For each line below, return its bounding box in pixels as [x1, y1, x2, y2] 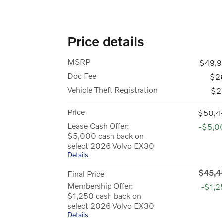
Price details [67, 33, 144, 49]
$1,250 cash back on [67, 190, 141, 200]
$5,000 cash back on [67, 130, 144, 140]
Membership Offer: [67, 180, 133, 190]
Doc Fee [67, 70, 96, 80]
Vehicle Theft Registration [67, 84, 158, 94]
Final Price [67, 168, 104, 178]
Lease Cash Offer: [67, 120, 129, 130]
